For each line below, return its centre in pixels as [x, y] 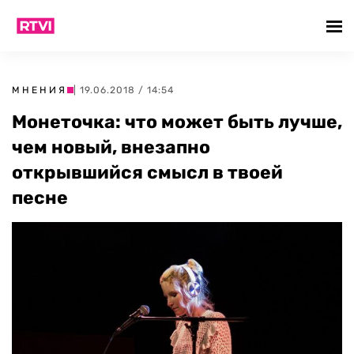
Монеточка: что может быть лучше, [177, 122]
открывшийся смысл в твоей [147, 172]
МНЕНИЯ [40, 90]
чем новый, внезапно [111, 147]
